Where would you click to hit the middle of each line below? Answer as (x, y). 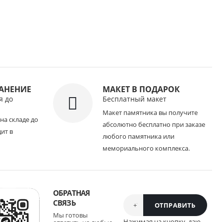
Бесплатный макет (134, 99)
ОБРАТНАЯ (71, 193)
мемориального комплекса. (146, 148)
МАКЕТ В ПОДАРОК (141, 89)
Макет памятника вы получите (150, 112)
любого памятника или (138, 136)
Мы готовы (70, 215)
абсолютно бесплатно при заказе (154, 124)
